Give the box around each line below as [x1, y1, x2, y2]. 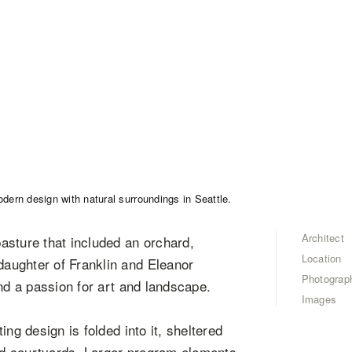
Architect [301, 230, 344, 245]
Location [301, 251, 342, 266]
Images [301, 291, 337, 306]
